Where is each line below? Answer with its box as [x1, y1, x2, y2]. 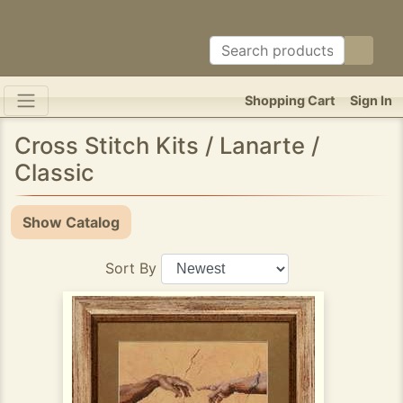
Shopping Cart [245, 93, 336, 108]
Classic [14, 158, 94, 186]
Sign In [350, 93, 392, 108]
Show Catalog [22, 213, 120, 231]
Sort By [105, 259, 157, 277]
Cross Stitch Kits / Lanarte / [14, 131, 319, 159]
